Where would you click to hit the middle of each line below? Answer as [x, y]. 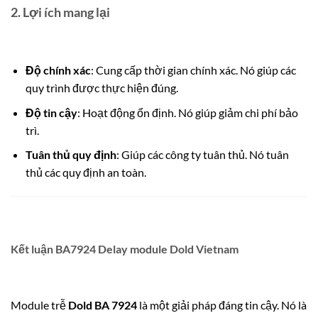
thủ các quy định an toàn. [86, 172]
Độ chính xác [58, 70]
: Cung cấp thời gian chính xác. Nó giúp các [193, 70]
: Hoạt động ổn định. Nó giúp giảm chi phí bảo [187, 112]
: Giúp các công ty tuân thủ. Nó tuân [202, 155]
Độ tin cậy [51, 112]
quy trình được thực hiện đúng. [102, 87]
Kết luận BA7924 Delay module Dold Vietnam [125, 248]
